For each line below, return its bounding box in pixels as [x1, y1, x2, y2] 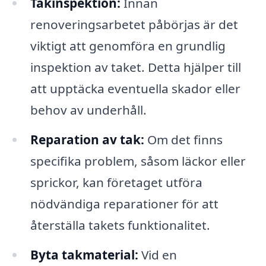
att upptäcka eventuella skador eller [30, 80, 240, 97]
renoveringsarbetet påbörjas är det [30, 16, 238, 33]
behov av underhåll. [30, 102, 147, 119]
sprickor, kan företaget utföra [30, 174, 202, 191]
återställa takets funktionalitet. [30, 217, 210, 234]
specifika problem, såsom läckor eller [30, 153, 246, 170]
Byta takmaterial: [30, 246, 138, 264]
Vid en [138, 246, 177, 264]
